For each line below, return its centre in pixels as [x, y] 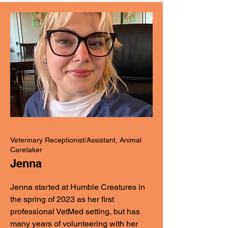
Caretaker [26, 150]
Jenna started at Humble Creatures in [78, 187]
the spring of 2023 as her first [62, 199]
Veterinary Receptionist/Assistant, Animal [76, 140]
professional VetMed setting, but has [75, 211]
